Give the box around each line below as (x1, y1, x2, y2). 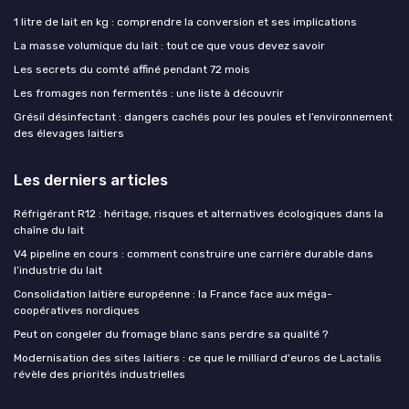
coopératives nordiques (14, 304, 140, 318)
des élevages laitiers (14, 127, 124, 141)
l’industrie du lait (14, 264, 102, 278)
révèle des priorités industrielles (14, 368, 185, 382)
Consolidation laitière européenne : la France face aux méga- (14, 288, 332, 301)
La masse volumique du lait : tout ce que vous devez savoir (14, 39, 325, 53)
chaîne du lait (14, 224, 84, 237)
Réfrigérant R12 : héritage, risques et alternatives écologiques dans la (14, 207, 383, 221)
